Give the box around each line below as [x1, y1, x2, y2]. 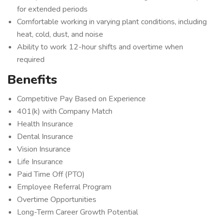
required [17, 54, 45, 65]
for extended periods [17, 4, 88, 15]
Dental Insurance [17, 131, 73, 142]
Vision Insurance [17, 144, 71, 155]
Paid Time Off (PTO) [17, 169, 85, 180]
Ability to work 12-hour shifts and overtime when [17, 42, 183, 52]
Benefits [7, 71, 57, 88]
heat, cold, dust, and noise [17, 29, 103, 40]
